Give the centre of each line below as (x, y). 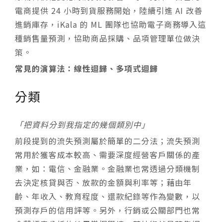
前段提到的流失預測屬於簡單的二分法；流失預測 (108, 141)
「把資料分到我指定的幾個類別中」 (82, 125)
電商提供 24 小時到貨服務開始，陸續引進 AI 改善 (109, 11)
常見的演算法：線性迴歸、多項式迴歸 (86, 69)
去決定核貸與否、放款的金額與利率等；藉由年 (103, 183)
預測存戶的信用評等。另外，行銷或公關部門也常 (108, 210)
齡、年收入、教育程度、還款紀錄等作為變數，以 (108, 196)
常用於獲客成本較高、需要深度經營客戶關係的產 (108, 155)
